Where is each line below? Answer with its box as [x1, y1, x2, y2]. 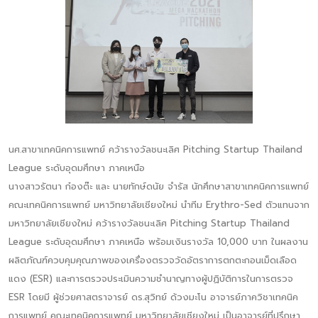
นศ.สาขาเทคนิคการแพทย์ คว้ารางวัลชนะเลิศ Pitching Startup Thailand [9, 142, 302, 156]
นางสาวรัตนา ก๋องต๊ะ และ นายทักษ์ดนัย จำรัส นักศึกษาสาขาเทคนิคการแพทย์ [9, 179, 309, 193]
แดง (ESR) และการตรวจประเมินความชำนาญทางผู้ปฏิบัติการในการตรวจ [9, 271, 293, 285]
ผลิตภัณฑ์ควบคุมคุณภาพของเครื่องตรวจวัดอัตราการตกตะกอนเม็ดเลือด [9, 253, 297, 267]
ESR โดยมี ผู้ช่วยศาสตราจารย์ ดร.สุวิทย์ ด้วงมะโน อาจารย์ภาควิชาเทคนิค [9, 290, 298, 304]
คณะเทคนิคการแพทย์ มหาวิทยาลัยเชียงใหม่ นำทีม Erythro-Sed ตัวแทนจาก [9, 197, 309, 212]
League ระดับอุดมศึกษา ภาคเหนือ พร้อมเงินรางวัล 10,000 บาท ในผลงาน [9, 234, 308, 248]
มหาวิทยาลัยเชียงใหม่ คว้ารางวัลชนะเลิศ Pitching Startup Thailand [9, 216, 290, 230]
